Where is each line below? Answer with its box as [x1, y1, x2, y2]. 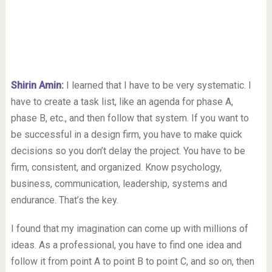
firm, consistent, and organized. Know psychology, [10, 161, 222, 173]
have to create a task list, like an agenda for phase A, [10, 95, 233, 107]
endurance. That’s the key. [10, 194, 118, 206]
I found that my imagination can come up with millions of [10, 222, 248, 234]
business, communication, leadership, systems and [10, 177, 227, 189]
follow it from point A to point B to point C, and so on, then [10, 255, 254, 267]
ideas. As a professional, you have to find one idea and [10, 239, 242, 251]
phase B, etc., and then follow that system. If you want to [10, 112, 249, 124]
